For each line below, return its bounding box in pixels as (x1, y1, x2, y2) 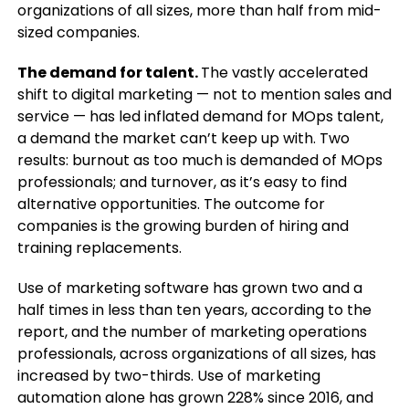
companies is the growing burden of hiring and (16, 215, 349, 236)
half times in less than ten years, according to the (16, 299, 372, 320)
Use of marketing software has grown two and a (16, 278, 362, 299)
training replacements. (16, 237, 182, 258)
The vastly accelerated (200, 62, 368, 83)
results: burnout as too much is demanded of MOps (16, 150, 383, 171)
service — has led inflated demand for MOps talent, (16, 106, 383, 127)
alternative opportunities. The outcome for (16, 194, 325, 215)
